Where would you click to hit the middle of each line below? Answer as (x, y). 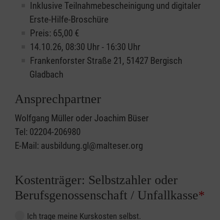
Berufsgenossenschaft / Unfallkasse (107, 195)
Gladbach (46, 75)
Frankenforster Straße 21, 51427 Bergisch (106, 61)
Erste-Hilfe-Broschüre (69, 20)
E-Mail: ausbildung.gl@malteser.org (79, 146)
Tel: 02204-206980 (48, 132)
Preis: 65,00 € (55, 33)
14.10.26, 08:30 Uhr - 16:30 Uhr (85, 47)
